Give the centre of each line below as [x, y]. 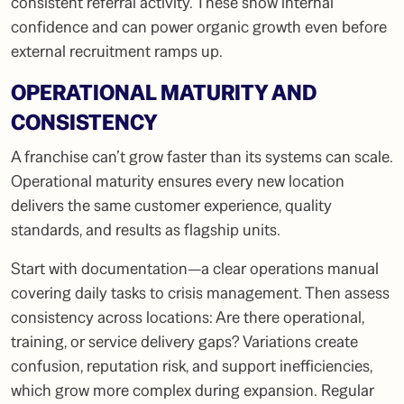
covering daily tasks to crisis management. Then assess [200, 293]
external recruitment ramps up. [117, 51]
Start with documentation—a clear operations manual [195, 269]
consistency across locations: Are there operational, [188, 317]
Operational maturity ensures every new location [178, 181]
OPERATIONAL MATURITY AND [164, 93]
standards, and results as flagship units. [146, 230]
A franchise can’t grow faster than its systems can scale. [202, 157]
